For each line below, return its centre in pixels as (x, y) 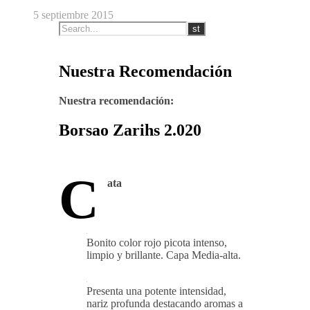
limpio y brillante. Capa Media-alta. (164, 255)
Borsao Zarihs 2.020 (130, 130)
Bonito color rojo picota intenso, (157, 242)
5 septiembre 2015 (73, 15)
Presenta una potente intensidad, (156, 291)
